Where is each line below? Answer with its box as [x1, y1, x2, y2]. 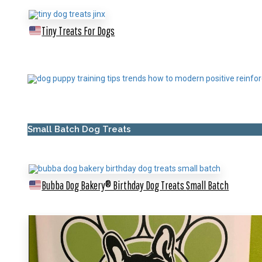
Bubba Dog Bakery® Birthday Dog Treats [42, 178, 187, 192]
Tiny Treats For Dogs [42, 23, 115, 37]
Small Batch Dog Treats [27, 123, 131, 135]
